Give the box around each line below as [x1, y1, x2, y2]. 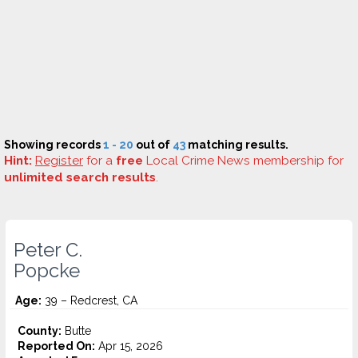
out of [133, 138, 173, 151]
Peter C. [14, 239, 82, 261]
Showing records [4, 138, 103, 151]
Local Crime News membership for [143, 153, 344, 168]
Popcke [14, 260, 80, 282]
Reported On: [18, 340, 95, 352]
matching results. [185, 138, 288, 151]
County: [18, 324, 62, 337]
